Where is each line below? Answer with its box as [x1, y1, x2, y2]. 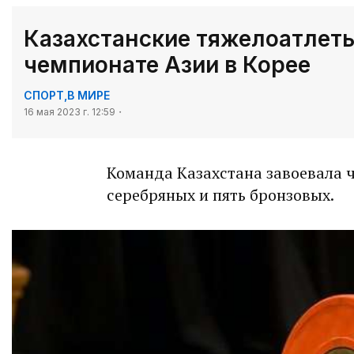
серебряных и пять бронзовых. [107, 184, 334, 206]
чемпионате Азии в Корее [24, 51, 311, 79]
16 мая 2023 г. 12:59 [24, 106, 115, 119]
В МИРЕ [67, 88, 110, 103]
